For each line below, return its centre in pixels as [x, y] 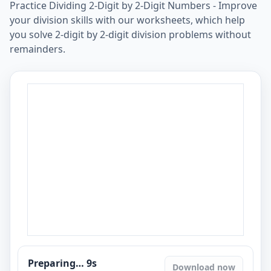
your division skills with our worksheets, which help [127, 20]
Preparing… [57, 263]
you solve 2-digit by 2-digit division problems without [130, 34]
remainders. [38, 49]
